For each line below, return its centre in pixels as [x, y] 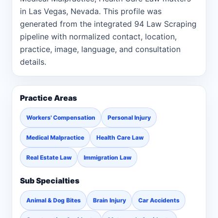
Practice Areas [48, 98]
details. [33, 62]
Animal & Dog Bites [53, 200]
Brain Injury [109, 200]
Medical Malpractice [55, 137]
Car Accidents [159, 200]
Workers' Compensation [61, 117]
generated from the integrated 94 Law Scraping [108, 24]
